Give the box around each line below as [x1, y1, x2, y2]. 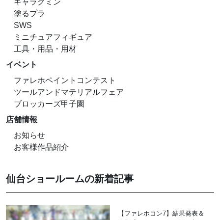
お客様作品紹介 [14, 142, 69, 151]
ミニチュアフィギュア [14, 32, 92, 41]
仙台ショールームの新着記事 [6, 173, 134, 184]
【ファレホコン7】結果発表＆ [118, 209, 204, 217]
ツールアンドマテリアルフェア [14, 87, 124, 96]
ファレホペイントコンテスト [14, 76, 116, 84]
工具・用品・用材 [14, 44, 77, 53]
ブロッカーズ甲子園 [14, 99, 84, 108]
